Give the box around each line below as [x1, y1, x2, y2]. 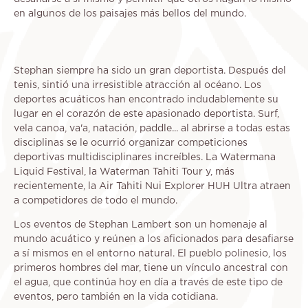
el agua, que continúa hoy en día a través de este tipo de [14, 278, 283, 287]
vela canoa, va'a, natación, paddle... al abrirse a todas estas [14, 124, 290, 133]
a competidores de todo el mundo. [14, 197, 177, 206]
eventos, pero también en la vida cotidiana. [14, 293, 218, 302]
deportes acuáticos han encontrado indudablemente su [14, 96, 278, 104]
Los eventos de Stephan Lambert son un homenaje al [14, 221, 267, 230]
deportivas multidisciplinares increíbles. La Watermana [14, 153, 276, 162]
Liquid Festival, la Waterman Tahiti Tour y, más [14, 168, 234, 177]
